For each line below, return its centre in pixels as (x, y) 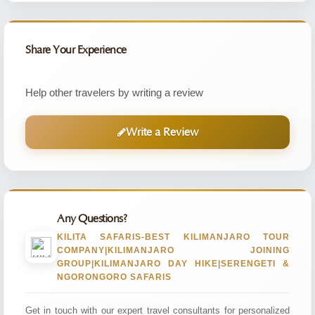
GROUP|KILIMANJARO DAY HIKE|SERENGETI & (173, 264)
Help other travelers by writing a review (114, 92)
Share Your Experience (76, 50)
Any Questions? (92, 219)
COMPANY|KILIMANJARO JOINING (173, 250)
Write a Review (162, 132)
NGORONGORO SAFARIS (114, 277)
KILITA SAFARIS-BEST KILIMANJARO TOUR (173, 237)
